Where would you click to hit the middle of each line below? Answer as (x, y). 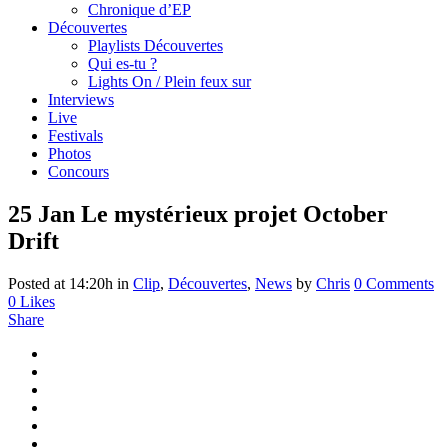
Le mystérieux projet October (231, 213)
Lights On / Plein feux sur (169, 81)
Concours (78, 171)
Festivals (75, 135)
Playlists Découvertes (155, 45)
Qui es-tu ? (122, 63)
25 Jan (41, 213)
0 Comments (394, 283)
